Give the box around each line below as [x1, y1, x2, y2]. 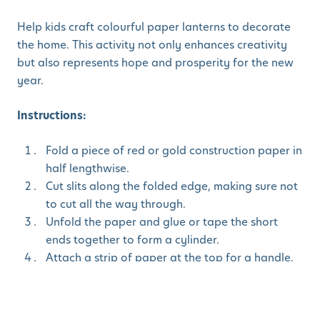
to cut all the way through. [46, 196, 186, 212]
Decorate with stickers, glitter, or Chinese [46, 268, 261, 284]
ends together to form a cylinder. [46, 232, 219, 248]
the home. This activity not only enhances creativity [17, 37, 287, 53]
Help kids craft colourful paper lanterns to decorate [17, 19, 291, 35]
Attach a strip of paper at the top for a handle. [46, 250, 294, 266]
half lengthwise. [46, 161, 129, 176]
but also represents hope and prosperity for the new [17, 55, 294, 71]
